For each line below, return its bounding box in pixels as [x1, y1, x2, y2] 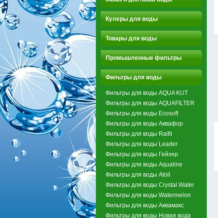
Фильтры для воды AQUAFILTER [106, 99, 195, 107]
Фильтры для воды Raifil [106, 130, 172, 137]
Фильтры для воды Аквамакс [106, 201, 184, 209]
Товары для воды [106, 35, 157, 42]
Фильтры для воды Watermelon [106, 191, 191, 199]
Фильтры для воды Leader [106, 140, 178, 147]
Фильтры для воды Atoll [106, 171, 170, 178]
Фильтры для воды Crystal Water [106, 181, 194, 188]
